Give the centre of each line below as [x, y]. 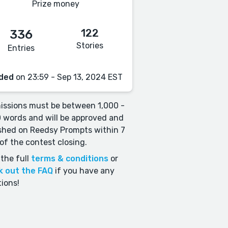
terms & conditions [69, 159]
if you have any [83, 171]
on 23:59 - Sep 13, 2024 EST [68, 77]
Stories [90, 46]
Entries [21, 48]
